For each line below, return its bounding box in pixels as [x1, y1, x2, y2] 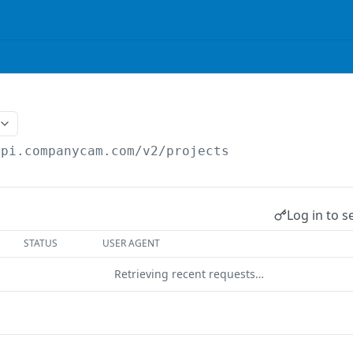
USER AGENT [102, 236, 161, 250]
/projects [158, 143, 230, 158]
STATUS [24, 236, 58, 250]
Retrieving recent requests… [114, 266, 264, 281]
